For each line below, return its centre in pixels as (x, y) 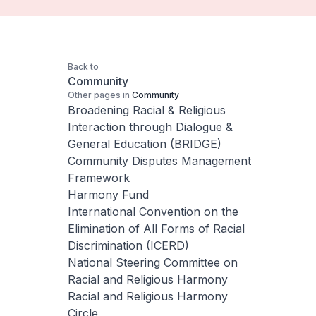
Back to (83, 67)
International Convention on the (153, 212)
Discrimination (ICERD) (128, 245)
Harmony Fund (108, 195)
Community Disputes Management (159, 161)
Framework (99, 178)
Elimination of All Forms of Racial (156, 229)
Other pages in (99, 95)
